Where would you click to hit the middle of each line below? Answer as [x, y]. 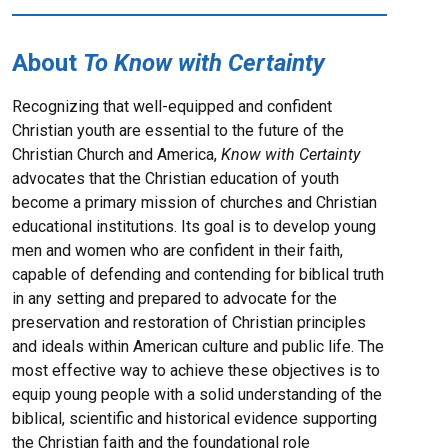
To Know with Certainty [204, 63]
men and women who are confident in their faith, [178, 251]
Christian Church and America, [117, 155]
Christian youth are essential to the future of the [178, 131]
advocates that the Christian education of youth [176, 179]
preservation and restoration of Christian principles [189, 323]
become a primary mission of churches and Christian [195, 203]
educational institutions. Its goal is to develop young [194, 227]
